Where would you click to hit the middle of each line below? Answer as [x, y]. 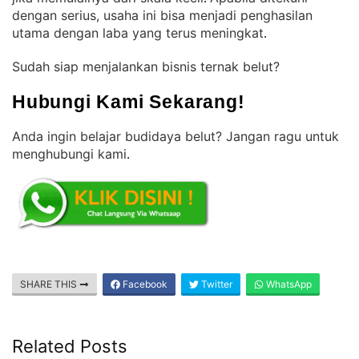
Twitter [216, 284]
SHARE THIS [50, 284]
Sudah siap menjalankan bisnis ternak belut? [148, 67]
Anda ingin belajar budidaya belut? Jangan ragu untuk [175, 136]
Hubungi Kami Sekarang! [129, 102]
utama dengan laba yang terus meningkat [138, 33]
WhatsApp [288, 284]
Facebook [144, 284]
